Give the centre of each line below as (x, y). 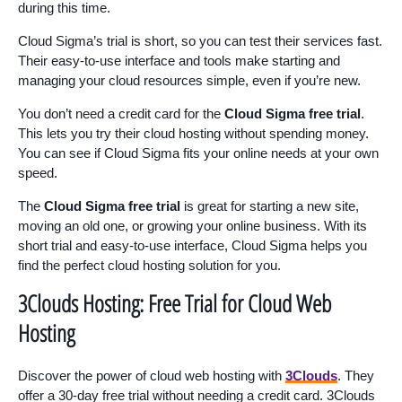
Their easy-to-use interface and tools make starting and (179, 61)
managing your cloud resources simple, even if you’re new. (189, 81)
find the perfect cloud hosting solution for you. (149, 266)
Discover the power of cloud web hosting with (152, 376)
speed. (38, 173)
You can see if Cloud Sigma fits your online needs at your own (198, 153)
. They (356, 376)
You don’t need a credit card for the (121, 114)
